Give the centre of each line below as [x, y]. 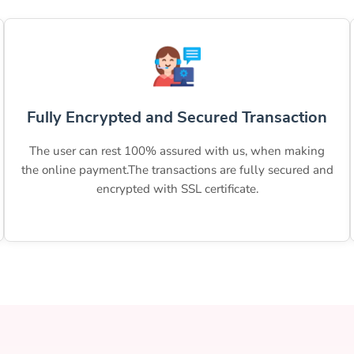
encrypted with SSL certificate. [177, 189]
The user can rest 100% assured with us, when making [177, 151]
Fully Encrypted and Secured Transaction [177, 118]
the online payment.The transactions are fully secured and [177, 170]
